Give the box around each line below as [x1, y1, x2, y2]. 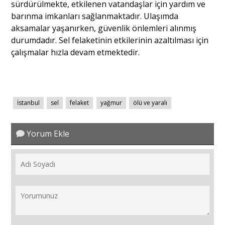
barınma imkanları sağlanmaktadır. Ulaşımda [11, 11, 179, 22]
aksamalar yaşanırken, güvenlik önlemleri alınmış [11, 23, 197, 34]
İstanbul [17, 98, 40, 107]
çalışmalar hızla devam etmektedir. [11, 47, 140, 58]
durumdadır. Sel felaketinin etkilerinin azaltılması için [11, 35, 209, 46]
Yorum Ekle [25, 128, 70, 140]
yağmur [100, 98, 122, 107]
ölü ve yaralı [133, 98, 168, 107]
